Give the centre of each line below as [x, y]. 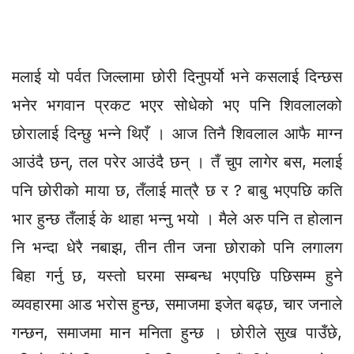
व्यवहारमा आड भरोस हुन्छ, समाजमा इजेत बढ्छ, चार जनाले [177, 304]
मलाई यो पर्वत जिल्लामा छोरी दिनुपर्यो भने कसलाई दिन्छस [177, 76]
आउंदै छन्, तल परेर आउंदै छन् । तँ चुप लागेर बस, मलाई [177, 162]
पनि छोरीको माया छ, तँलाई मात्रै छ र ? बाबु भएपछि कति [177, 190]
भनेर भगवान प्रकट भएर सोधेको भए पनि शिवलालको [177, 105]
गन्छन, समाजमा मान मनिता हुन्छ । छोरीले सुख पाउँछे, [177, 332]
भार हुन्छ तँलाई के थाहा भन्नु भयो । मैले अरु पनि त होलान [177, 218]
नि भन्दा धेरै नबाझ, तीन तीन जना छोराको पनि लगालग [177, 247]
